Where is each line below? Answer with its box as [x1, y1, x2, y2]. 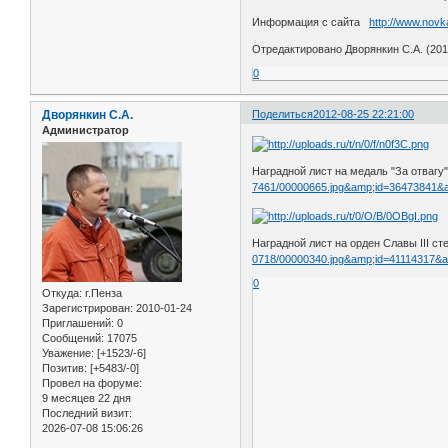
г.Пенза [82, 287, 122, 300]
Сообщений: [42, 332, 104, 345]
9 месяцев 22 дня [42, 392, 131, 405]
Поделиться [252, 107, 314, 120]
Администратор [42, 123, 129, 136]
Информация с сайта [252, 15, 370, 28]
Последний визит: [42, 407, 132, 420]
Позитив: [42, 362, 87, 375]
